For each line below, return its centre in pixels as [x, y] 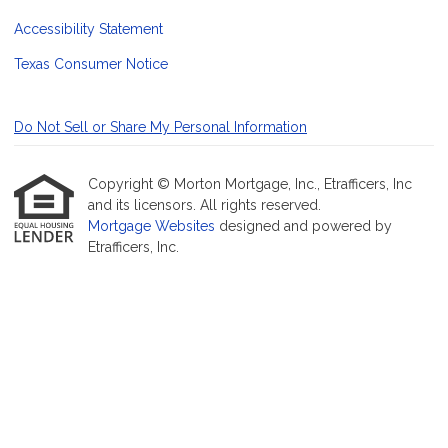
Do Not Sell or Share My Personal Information [160, 127]
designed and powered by [305, 226]
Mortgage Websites [153, 226]
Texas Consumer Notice [91, 64]
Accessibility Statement [88, 29]
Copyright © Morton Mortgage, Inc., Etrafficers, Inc [250, 184]
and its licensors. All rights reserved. [204, 205]
